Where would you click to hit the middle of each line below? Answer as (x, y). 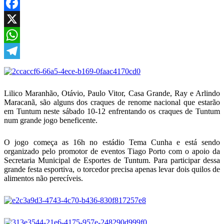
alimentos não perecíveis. (43, 178)
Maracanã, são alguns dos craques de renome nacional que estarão (112, 102)
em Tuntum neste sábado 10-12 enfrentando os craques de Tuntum (112, 111)
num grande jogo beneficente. (51, 120)
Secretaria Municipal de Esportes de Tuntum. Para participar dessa (112, 160)
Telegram (19, 67)
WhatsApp (21, 51)
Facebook (19, 19)
